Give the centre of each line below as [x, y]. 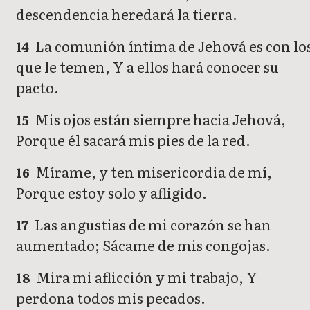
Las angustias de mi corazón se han [152, 225]
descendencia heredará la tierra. [127, 14]
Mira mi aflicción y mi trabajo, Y [146, 277]
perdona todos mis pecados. [111, 298]
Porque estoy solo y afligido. [111, 193]
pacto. [37, 88]
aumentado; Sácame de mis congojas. [143, 245]
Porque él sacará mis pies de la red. [133, 140]
